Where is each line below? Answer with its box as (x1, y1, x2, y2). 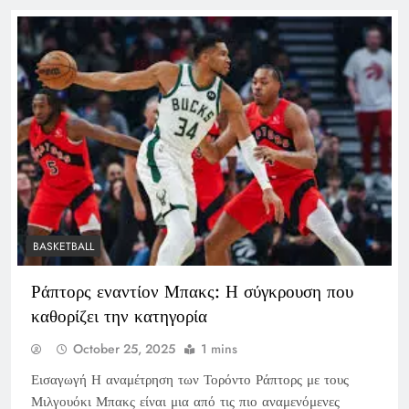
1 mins (201, 339, 237, 358)
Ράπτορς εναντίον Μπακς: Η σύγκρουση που (31, 278, 353, 304)
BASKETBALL (33, 237, 94, 255)
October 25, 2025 (73, 339, 175, 358)
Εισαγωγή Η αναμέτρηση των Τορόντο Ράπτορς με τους (31, 369, 349, 390)
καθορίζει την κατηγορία (31, 303, 207, 329)
